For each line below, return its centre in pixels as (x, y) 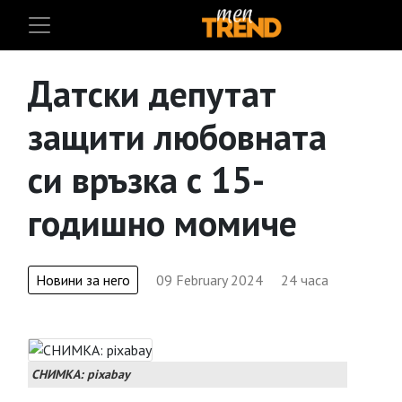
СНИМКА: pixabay (81, 374)
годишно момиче (162, 223)
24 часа (305, 280)
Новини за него (83, 280)
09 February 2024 (210, 280)
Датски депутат (152, 93)
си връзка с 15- (146, 179)
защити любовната (177, 136)
